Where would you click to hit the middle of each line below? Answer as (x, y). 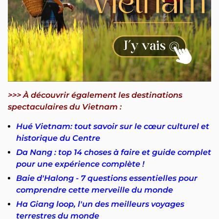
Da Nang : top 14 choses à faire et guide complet (114, 153)
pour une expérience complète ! (80, 164)
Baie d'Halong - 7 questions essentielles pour (107, 178)
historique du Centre (58, 138)
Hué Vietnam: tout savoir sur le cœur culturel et (113, 127)
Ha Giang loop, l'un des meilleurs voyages (100, 204)
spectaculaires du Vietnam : (65, 107)
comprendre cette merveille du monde (95, 190)
